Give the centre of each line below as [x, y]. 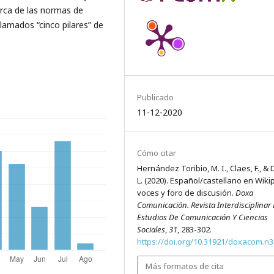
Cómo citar [157, 153]
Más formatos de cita [185, 266]
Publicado [156, 97]
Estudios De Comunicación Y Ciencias [203, 217]
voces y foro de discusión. [187, 192]
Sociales [151, 229]
